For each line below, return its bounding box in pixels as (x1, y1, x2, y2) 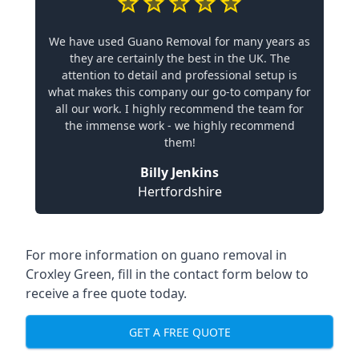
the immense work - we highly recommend (64, 118, 295, 133)
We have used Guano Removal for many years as (49, 34, 310, 49)
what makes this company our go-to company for (48, 84, 311, 99)
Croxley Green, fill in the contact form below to (26, 265, 309, 283)
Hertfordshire (137, 183, 222, 200)
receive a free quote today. (26, 284, 187, 302)
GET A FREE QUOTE (128, 324, 231, 340)
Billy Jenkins (140, 163, 219, 181)
